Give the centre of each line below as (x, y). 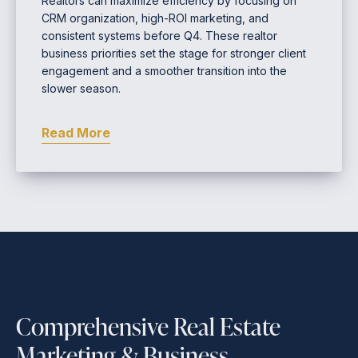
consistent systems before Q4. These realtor (159, 36)
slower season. (81, 89)
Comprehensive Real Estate (148, 326)
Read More (76, 133)
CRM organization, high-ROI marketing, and (155, 18)
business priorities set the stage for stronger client (174, 54)
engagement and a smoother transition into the (164, 71)
